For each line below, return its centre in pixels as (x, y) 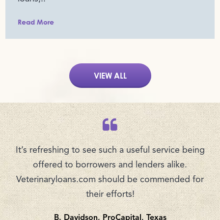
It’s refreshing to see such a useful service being (110, 150)
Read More (36, 22)
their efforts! (110, 194)
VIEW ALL (110, 75)
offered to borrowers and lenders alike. (110, 165)
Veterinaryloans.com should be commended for (110, 180)
